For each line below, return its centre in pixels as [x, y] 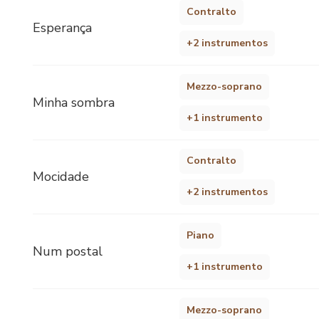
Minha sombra [74, 102]
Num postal [68, 251]
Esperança [62, 28]
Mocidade [61, 177]
